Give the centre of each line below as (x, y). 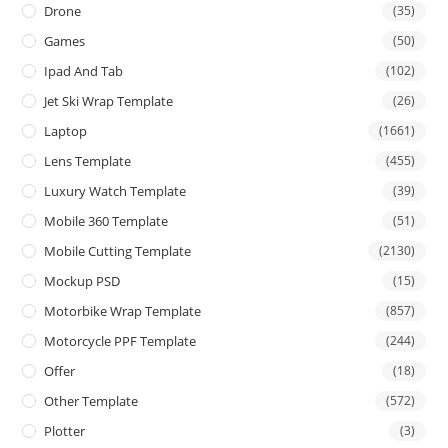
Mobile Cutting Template (118, 251)
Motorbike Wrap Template (123, 311)
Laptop (66, 131)
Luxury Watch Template (115, 191)
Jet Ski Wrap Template (109, 101)
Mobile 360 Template (106, 221)
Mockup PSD (82, 281)
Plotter (65, 431)
